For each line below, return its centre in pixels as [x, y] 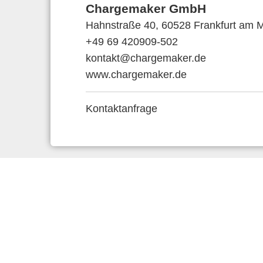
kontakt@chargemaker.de [146, 58]
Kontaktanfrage [122, 109]
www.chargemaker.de [136, 75]
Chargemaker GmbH [146, 9]
